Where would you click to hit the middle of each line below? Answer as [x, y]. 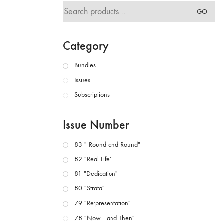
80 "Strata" [89, 188]
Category [86, 45]
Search [74, 6]
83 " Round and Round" [107, 144]
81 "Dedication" [96, 173]
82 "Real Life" [93, 159]
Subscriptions [92, 95]
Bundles [85, 65]
